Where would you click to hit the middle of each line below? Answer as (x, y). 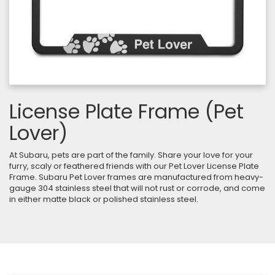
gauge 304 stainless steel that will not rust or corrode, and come (137, 188)
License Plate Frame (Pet (126, 111)
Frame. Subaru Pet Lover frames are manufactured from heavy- (136, 177)
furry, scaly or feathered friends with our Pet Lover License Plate (134, 166)
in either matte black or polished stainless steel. (104, 199)
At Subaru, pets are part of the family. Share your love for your (131, 155)
